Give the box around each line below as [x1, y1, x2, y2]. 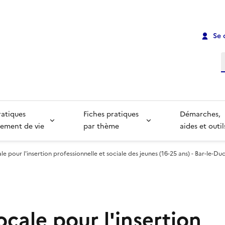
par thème [83, 121, 119, 132]
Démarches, [180, 109, 223, 120]
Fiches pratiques [83, 109, 141, 120]
